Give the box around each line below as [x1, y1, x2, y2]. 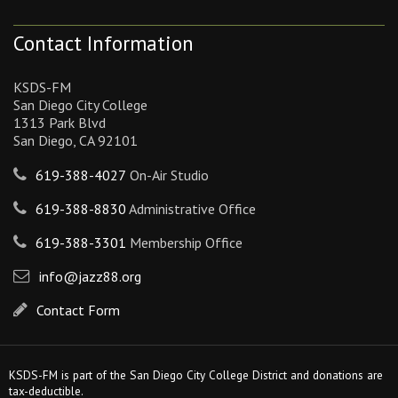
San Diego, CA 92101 [13, 131, 138, 150]
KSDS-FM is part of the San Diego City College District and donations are [9, 366, 383, 383]
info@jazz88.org [39, 267, 141, 286]
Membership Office [126, 234, 243, 252]
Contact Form [36, 301, 120, 320]
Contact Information [13, 30, 194, 57]
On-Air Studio [126, 166, 209, 185]
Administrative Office [126, 200, 256, 219]
